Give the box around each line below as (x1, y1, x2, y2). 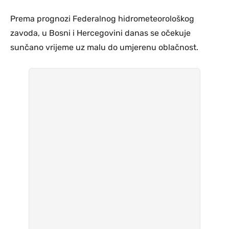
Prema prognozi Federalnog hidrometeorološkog (10, 13, 194, 24)
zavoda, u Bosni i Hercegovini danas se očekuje (10, 28, 191, 38)
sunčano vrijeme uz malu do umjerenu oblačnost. (10, 42, 198, 52)
